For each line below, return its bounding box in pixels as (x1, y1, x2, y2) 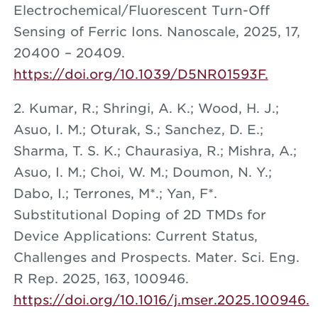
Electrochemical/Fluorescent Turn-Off (13, 2, 270, 18)
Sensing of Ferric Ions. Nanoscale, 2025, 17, (13, 23, 300, 39)
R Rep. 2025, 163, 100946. (13, 270, 189, 286)
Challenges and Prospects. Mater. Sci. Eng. (13, 249, 300, 265)
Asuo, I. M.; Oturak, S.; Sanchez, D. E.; (13, 121, 263, 137)
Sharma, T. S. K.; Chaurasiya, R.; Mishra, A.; (13, 143, 297, 158)
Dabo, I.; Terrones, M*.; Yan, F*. (13, 185, 217, 201)
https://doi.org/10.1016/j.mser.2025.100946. (13, 292, 309, 307)
